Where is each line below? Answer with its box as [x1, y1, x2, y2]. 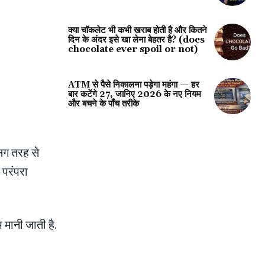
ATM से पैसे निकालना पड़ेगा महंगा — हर [67, 79, 199, 91]
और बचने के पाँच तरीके [67, 98, 139, 109]
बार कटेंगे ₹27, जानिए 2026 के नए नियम [67, 88, 201, 100]
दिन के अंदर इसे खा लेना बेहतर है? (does [67, 34, 205, 46]
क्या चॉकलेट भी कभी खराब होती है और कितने [67, 24, 207, 36]
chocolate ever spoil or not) [67, 43, 198, 55]
